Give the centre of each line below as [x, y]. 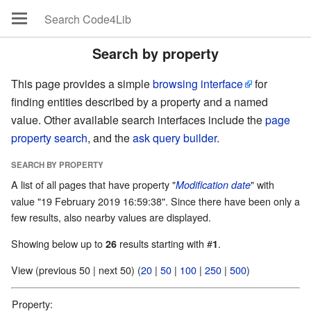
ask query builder [175, 138]
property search [49, 138]
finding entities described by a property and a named [140, 102]
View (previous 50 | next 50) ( [120, 269]
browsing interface [198, 84]
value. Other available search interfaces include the [138, 120]
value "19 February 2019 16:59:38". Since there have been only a [155, 201]
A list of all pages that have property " [93, 185]
